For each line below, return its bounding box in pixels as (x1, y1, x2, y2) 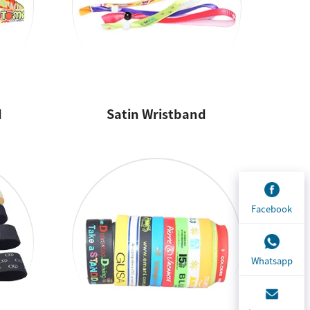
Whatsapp (250, 254, 293, 268)
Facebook (251, 201, 292, 215)
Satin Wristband (107, 104, 207, 123)
